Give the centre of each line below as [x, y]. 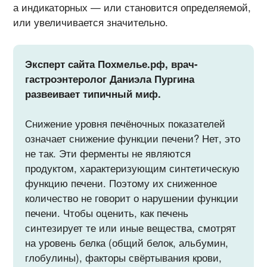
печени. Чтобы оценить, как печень [107, 213]
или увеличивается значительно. [91, 22]
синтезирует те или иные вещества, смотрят [131, 228]
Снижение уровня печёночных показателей [125, 124]
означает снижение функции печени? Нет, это [133, 139]
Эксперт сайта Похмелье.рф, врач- [112, 63]
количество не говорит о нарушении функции [132, 198]
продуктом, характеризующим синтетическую [133, 168]
